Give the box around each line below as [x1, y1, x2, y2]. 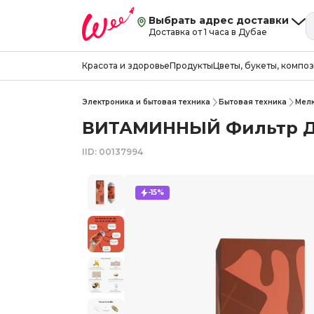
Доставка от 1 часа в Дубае [149, 26, 267, 37]
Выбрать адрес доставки [149, 13, 289, 27]
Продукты [170, 60, 213, 71]
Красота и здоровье [82, 60, 170, 71]
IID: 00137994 [82, 146, 143, 157]
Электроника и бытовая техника [82, 97, 210, 107]
